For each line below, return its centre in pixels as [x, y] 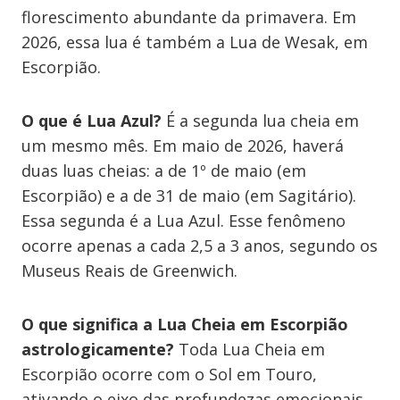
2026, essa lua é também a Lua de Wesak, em [195, 42]
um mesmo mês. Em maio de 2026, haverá [183, 145]
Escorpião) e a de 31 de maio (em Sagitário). [189, 195]
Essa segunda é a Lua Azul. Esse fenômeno [183, 220]
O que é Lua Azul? [92, 120]
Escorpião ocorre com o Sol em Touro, [169, 374]
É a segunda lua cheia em [260, 120]
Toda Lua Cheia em [250, 349]
